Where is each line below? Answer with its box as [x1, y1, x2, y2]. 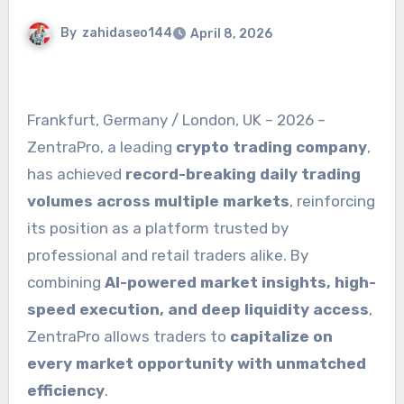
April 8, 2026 [189, 26, 272, 42]
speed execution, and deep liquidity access [26, 300, 369, 319]
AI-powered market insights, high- [104, 273, 376, 292]
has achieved [26, 165, 125, 184]
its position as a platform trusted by [26, 219, 289, 238]
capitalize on [229, 327, 333, 346]
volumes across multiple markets [26, 192, 289, 211]
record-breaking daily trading [124, 165, 361, 184]
